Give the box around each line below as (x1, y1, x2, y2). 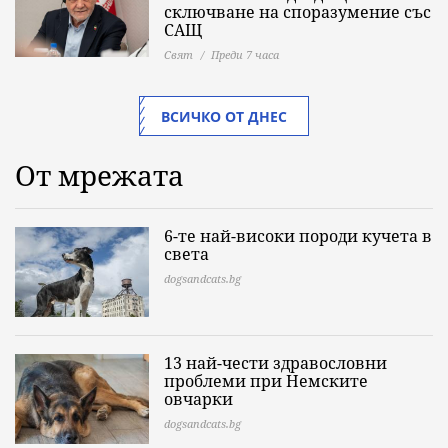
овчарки (164, 388, 233, 410)
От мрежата (15, 156, 184, 194)
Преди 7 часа (211, 47, 279, 62)
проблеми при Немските (164, 370, 368, 392)
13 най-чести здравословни (164, 352, 387, 374)
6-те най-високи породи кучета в (164, 225, 432, 247)
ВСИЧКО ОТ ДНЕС (161, 107, 287, 126)
